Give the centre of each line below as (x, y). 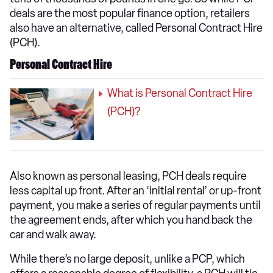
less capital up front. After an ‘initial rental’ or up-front (136, 191)
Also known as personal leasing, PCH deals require (128, 176)
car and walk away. (53, 235)
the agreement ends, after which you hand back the (131, 220)
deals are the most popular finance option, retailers (130, 14)
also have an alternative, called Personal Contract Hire (136, 28)
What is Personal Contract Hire (180, 94)
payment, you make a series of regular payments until (135, 206)
